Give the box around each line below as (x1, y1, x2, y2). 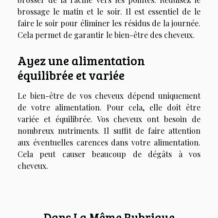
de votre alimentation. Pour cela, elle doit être (18, 102, 200, 113)
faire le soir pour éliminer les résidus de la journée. (18, 18, 200, 28)
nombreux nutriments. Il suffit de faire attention (18, 126, 200, 136)
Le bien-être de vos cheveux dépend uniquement (18, 91, 200, 101)
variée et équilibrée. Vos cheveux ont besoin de (18, 114, 200, 125)
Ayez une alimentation (18, 52, 145, 69)
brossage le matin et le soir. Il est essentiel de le (18, 6, 200, 17)
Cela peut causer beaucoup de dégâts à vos (18, 149, 200, 160)
